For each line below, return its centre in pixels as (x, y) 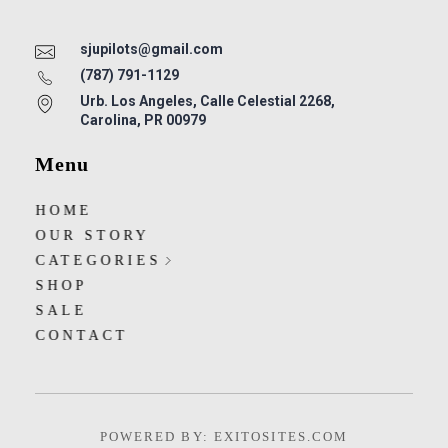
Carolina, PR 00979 (143, 120)
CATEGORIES (98, 261)
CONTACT (81, 336)
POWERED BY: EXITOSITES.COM (224, 437)
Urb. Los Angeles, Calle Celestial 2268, (207, 101)
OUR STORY (92, 236)
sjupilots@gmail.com (151, 49)
